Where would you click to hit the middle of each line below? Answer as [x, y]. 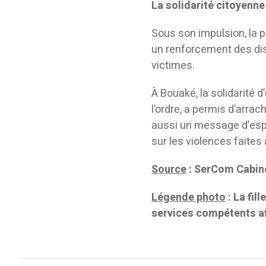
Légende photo [189, 197]
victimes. [173, 66]
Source [169, 170]
